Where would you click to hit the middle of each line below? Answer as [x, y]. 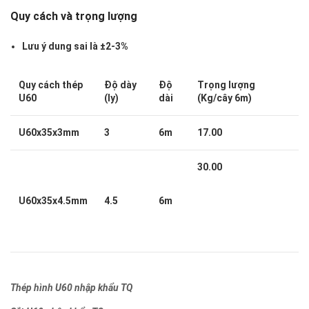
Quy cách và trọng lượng [74, 17]
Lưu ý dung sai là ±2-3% [75, 47]
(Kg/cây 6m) [225, 98]
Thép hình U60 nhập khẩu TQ [71, 288]
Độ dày [120, 85]
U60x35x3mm [49, 133]
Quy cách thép [51, 85]
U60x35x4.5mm [53, 201]
